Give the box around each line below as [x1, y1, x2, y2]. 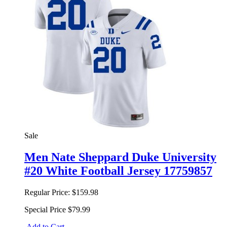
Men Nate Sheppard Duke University [24, 150, 216, 164]
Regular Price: [24, 187, 70, 197]
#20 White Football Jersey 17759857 [24, 164, 212, 177]
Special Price [24, 205, 66, 214]
